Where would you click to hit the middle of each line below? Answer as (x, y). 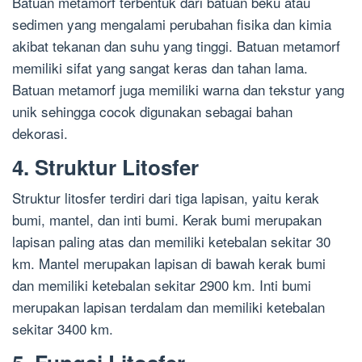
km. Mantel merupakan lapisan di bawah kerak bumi (169, 263)
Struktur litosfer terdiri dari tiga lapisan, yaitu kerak (166, 198)
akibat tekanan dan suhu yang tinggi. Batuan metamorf (176, 46)
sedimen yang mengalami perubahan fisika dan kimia (172, 24)
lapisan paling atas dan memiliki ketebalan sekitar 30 (171, 242)
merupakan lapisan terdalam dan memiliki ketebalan (168, 307)
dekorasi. (40, 133)
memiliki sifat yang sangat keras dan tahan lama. (160, 68)
